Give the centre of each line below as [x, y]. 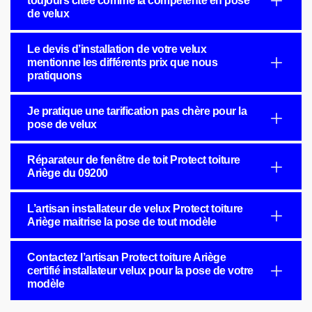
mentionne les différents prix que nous [122, 62]
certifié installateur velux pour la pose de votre [140, 271]
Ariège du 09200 [68, 173]
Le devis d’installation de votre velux [117, 49]
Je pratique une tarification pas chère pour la [137, 111]
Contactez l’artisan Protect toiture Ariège [126, 257]
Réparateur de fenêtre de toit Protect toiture [134, 160]
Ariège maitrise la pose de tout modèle [122, 222]
